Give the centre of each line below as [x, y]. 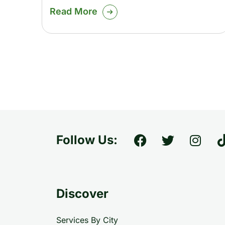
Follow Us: [87, 140]
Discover [82, 194]
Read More [73, 11]
